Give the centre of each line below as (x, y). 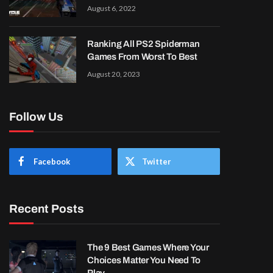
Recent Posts (47, 209)
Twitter (157, 161)
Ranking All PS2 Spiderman (144, 44)
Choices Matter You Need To (144, 260)
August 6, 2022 (112, 8)
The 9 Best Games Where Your (148, 247)
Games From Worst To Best (142, 57)
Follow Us (36, 117)
